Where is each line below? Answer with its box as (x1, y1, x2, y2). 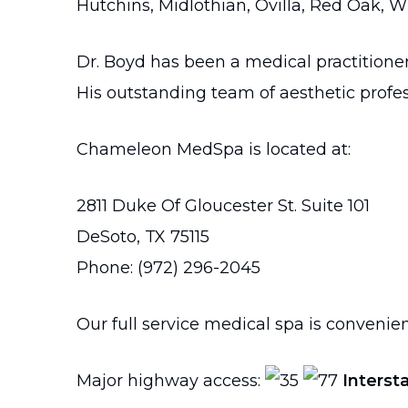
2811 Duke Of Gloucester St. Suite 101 (76, 196, 370, 216)
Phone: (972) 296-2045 (76, 258, 260, 278)
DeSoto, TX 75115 (76, 227, 209, 247)
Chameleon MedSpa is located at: (76, 139, 351, 159)
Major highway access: (76, 371, 265, 391)
